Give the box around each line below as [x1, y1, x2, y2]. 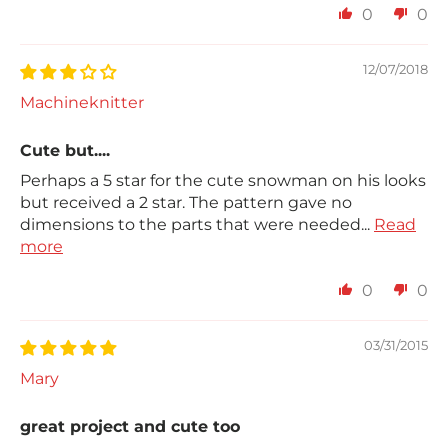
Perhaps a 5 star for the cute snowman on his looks [20, 171, 426, 191]
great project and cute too [20, 417, 240, 437]
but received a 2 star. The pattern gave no [20, 193, 352, 213]
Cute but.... [20, 141, 110, 161]
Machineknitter [20, 93, 144, 113]
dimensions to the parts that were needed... [20, 215, 374, 235]
